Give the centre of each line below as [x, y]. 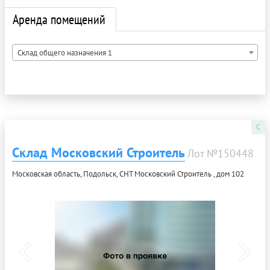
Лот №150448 [221, 154]
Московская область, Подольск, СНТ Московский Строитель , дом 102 [128, 174]
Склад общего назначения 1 [65, 53]
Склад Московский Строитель [99, 153]
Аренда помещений [59, 20]
